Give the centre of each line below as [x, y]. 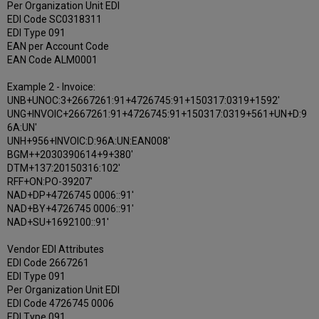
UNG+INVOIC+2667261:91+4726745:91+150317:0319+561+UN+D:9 [157, 114]
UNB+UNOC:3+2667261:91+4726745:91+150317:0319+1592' [144, 100]
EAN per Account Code [58, 46]
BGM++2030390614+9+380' [70, 154]
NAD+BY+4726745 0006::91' [71, 208]
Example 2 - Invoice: [52, 87]
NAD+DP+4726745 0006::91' [71, 195]
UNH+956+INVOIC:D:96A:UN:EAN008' [89, 141]
